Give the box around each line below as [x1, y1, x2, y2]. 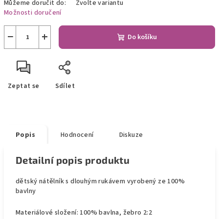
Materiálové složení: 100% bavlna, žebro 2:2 [16, 208, 153, 218]
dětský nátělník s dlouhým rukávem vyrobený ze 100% [16, 176, 185, 186]
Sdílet [55, 81, 75, 91]
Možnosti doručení [4, 8, 62, 18]
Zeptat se [8, 81, 40, 91]
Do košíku [127, 32, 157, 42]
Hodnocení [61, 130, 94, 140]
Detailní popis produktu [16, 154, 130, 166]
